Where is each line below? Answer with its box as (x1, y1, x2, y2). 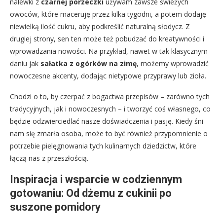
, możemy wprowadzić (137, 58, 209, 68)
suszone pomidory (10, 200, 101, 213)
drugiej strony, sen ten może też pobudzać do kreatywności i (10, 34, 204, 43)
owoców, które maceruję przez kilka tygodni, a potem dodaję (10, 9, 206, 19)
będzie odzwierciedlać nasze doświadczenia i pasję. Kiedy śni (10, 116, 203, 126)
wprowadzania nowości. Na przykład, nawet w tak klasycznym (10, 46, 208, 56)
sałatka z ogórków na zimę (40, 58, 137, 68)
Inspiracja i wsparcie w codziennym (10, 173, 182, 185)
